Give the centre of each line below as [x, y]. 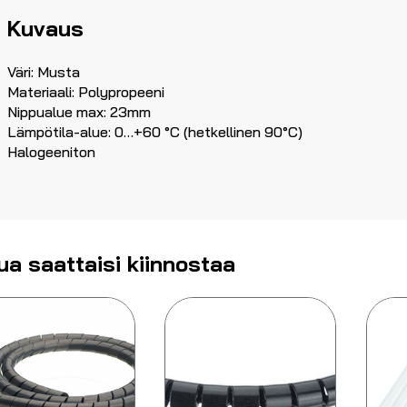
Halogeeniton [51, 152]
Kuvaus [45, 29]
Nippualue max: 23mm [79, 112]
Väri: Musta [44, 72]
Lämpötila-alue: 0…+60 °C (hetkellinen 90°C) [155, 132]
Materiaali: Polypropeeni [86, 92]
